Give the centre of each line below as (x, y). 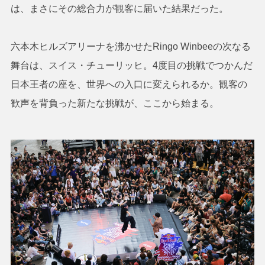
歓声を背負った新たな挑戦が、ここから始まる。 (114, 104)
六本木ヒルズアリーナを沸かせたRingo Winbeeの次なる (130, 47)
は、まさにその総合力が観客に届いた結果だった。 (119, 9)
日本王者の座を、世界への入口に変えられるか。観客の (129, 85)
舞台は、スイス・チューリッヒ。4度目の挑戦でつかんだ (131, 66)
